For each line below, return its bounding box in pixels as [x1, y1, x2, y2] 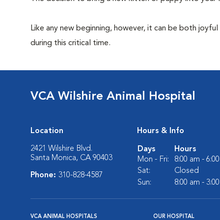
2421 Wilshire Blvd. [30, 145, 92, 153]
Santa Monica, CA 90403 [30, 154, 112, 162]
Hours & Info [137, 127, 184, 135]
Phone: [30, 171, 58, 179]
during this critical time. [30, 39, 110, 47]
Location [30, 127, 63, 135]
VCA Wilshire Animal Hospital [30, 91, 195, 103]
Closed [174, 167, 199, 175]
